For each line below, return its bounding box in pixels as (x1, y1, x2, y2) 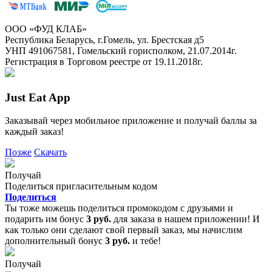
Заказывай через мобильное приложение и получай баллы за (5, 115, 257, 126)
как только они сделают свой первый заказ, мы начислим (5, 225, 242, 236)
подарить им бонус (5, 214, 86, 225)
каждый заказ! (5, 126, 64, 137)
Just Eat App (5, 90, 70, 104)
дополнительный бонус (5, 236, 105, 246)
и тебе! (130, 236, 161, 246)
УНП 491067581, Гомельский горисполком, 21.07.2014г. (5, 45, 237, 56)
